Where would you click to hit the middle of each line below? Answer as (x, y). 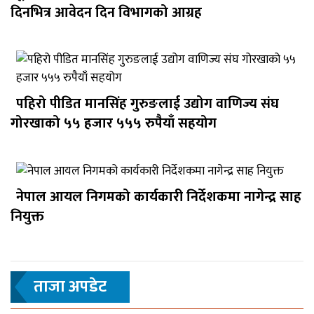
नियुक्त (27, 216)
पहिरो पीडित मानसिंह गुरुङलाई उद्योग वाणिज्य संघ (148, 103)
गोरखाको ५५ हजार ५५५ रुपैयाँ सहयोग (114, 123)
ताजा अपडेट (70, 286)
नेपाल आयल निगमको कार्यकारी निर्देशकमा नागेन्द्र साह (159, 197)
